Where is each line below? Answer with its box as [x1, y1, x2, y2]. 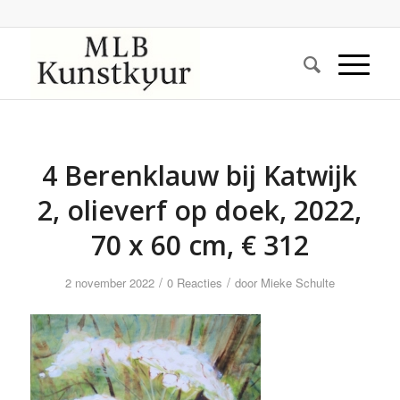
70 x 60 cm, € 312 [90, 227, 309, 263]
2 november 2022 [64, 274, 154, 291]
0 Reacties [166, 274, 222, 291]
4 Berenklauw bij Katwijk [42, 157, 358, 194]
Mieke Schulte [260, 274, 335, 291]
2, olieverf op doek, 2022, [37, 192, 362, 229]
